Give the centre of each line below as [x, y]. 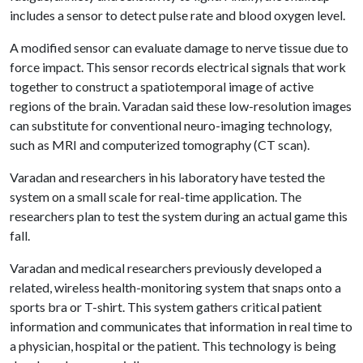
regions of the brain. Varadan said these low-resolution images [181, 106]
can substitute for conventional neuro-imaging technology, [171, 125]
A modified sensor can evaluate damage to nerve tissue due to [179, 47]
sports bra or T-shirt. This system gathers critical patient [166, 307]
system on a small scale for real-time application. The [156, 196]
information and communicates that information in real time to [181, 326]
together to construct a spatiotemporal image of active [162, 86]
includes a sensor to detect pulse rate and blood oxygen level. [177, 15]
